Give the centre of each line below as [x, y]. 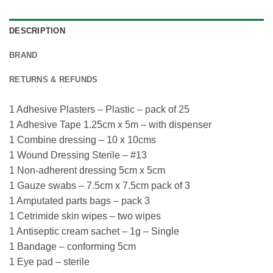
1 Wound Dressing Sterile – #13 [78, 155]
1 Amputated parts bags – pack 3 [80, 200]
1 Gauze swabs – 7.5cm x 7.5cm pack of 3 [100, 185]
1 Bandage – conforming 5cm [73, 246]
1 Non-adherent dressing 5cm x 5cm [87, 170]
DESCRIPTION [37, 30]
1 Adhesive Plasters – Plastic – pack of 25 [99, 109]
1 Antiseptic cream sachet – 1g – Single [94, 231]
